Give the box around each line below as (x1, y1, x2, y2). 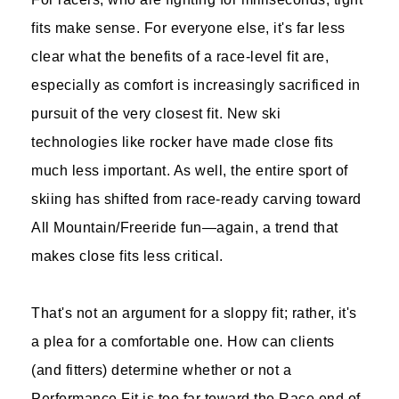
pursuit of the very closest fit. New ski (31, 106, 281, 121)
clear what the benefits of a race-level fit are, (31, 49, 329, 64)
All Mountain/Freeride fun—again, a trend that (31, 220, 338, 235)
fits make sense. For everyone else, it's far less (31, 20, 346, 36)
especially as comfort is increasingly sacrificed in (31, 77, 361, 93)
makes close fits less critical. (31, 248, 224, 264)
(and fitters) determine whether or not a (31, 362, 291, 378)
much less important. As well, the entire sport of (31, 163, 348, 178)
